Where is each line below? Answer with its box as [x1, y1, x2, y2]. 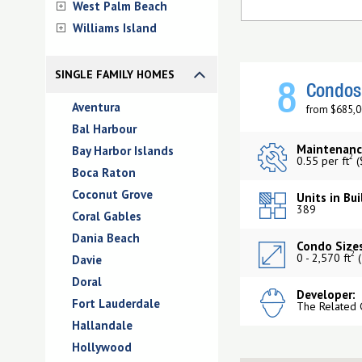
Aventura [72, 99, 120, 115]
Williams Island [73, 20, 157, 36]
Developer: [297, 287, 356, 302]
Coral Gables [72, 208, 141, 224]
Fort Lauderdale [72, 296, 160, 311]
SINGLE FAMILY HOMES [55, 67, 175, 82]
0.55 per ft [297, 154, 349, 168]
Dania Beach [72, 230, 140, 246]
